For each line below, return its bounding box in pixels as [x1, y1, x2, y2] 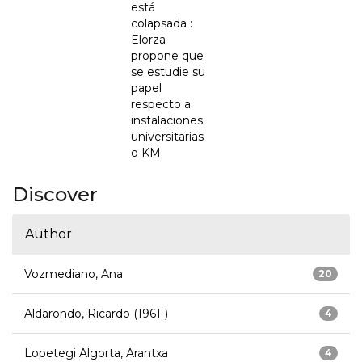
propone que [131, 48, 204, 64]
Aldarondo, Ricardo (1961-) [24, 306, 168, 322]
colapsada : [131, 16, 192, 32]
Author [25, 226, 72, 242]
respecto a [131, 97, 191, 112]
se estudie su [131, 65, 205, 80]
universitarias [131, 129, 204, 145]
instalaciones [131, 113, 203, 128]
